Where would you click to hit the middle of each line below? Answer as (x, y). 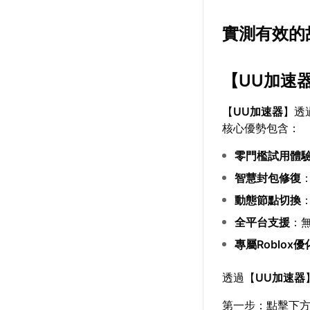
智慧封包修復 (268, 177)
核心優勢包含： (261, 128)
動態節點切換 (268, 200)
